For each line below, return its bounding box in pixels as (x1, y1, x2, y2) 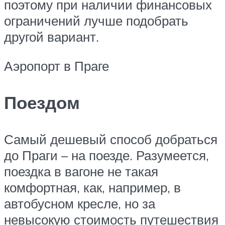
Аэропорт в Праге (4, 57, 109, 74)
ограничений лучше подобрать (4, 12, 188, 29)
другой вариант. (4, 28, 99, 45)
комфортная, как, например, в (4, 179, 181, 195)
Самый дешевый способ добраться (4, 131, 217, 147)
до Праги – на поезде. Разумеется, (4, 147, 209, 163)
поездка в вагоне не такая (4, 163, 158, 179)
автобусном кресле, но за (4, 195, 155, 211)
